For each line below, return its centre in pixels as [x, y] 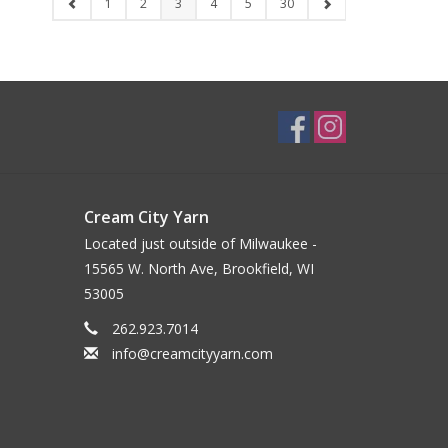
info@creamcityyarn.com [192, 354]
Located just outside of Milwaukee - [200, 244]
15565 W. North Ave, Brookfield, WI [198, 269]
